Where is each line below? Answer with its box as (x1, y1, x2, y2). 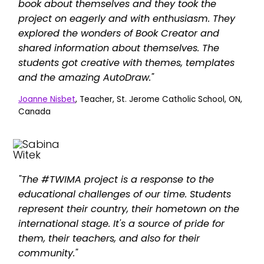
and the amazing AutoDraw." (18, 71, 154, 84)
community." (18, 246, 78, 260)
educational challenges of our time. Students (18, 187, 231, 201)
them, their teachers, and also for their (18, 231, 200, 245)
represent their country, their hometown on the (18, 202, 239, 216)
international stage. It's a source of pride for (18, 216, 225, 230)
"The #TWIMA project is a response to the (18, 172, 214, 186)
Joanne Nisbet (18, 93, 75, 105)
